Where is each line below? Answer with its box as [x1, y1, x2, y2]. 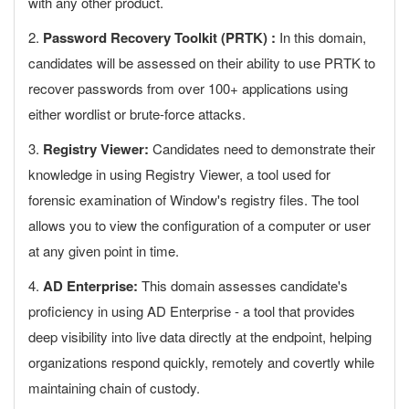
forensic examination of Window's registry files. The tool [28, 190, 359, 209]
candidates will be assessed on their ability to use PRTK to [28, 53, 375, 72]
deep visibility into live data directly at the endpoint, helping [28, 327, 372, 346]
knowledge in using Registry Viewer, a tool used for [28, 164, 330, 184]
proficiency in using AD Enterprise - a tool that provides [28, 301, 355, 320]
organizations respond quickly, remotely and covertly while [28, 352, 374, 372]
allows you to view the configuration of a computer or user [28, 215, 371, 235]
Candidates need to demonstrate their [149, 139, 375, 158]
